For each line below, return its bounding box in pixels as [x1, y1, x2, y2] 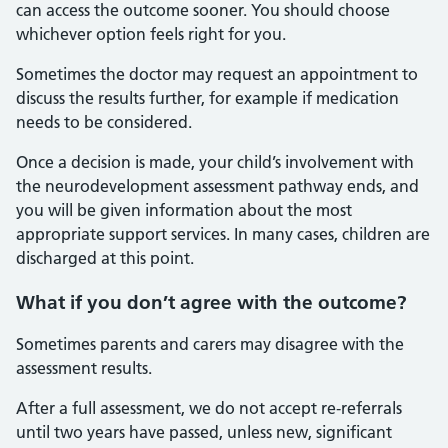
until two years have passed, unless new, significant [16, 422, 392, 442]
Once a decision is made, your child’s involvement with [16, 152, 414, 172]
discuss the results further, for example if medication [16, 88, 399, 108]
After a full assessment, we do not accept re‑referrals [16, 398, 402, 418]
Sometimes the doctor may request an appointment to [16, 64, 418, 84]
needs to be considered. [16, 112, 192, 132]
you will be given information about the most [16, 200, 352, 220]
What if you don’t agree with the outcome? [16, 291, 407, 314]
